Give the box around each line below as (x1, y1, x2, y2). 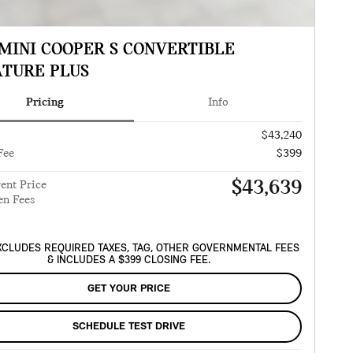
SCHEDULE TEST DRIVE (72, 321, 185, 333)
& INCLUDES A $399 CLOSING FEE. (46, 255, 210, 266)
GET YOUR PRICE (87, 283, 170, 294)
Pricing (25, 95, 64, 109)
